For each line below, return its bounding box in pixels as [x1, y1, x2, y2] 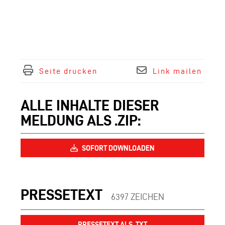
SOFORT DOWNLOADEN [80, 144, 155, 152]
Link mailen [153, 67, 202, 75]
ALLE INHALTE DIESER [21, 97, 159, 114]
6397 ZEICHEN [111, 192, 164, 201]
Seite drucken [39, 67, 97, 75]
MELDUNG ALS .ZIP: [21, 112, 141, 129]
